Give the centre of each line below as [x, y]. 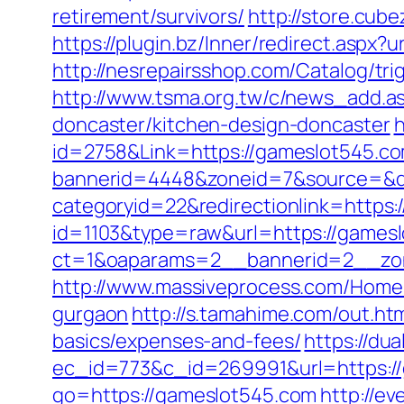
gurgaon [91, 314]
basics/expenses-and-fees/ [177, 341]
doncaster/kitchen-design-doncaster [221, 124]
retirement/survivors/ [148, 16]
